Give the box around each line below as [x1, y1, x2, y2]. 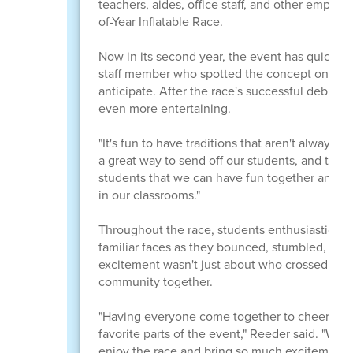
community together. [98, 272, 213, 291]
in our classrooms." [98, 185, 200, 204]
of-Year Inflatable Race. [98, 12, 223, 31]
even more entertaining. [98, 98, 231, 117]
